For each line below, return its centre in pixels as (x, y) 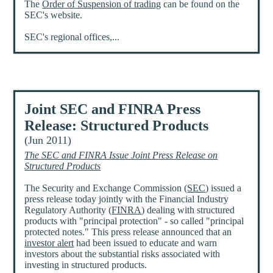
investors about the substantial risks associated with (122, 254)
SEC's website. (54, 15)
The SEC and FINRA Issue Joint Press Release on (121, 155)
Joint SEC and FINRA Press (113, 109)
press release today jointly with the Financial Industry (127, 199)
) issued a (224, 188)
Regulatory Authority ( (68, 210)
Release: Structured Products (117, 126)
